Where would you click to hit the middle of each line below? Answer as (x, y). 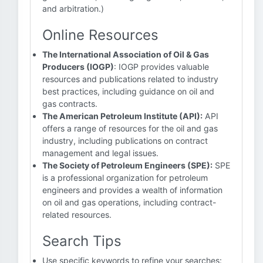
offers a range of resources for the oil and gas (130, 128)
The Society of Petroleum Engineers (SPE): (127, 165)
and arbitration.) (73, 9)
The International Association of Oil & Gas (126, 54)
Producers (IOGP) (78, 67)
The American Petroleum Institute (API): (122, 116)
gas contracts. (70, 104)
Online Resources (100, 35)
